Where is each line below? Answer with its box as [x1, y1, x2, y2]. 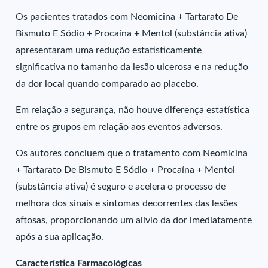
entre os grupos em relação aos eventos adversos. [16, 122, 223, 132]
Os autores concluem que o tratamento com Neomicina [16, 148, 248, 158]
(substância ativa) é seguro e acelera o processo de [16, 182, 226, 191]
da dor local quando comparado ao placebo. [16, 79, 199, 89]
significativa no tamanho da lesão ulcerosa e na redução [16, 62, 249, 72]
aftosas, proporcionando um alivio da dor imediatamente [16, 215, 252, 225]
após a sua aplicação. [16, 232, 104, 242]
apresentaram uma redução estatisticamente [16, 45, 202, 55]
